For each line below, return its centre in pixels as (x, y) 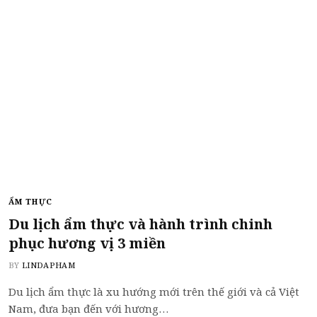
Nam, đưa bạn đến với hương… (88, 308)
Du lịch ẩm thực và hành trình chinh (140, 224)
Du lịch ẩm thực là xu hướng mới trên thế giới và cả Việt (154, 291)
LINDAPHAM (48, 265)
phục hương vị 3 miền (87, 243)
